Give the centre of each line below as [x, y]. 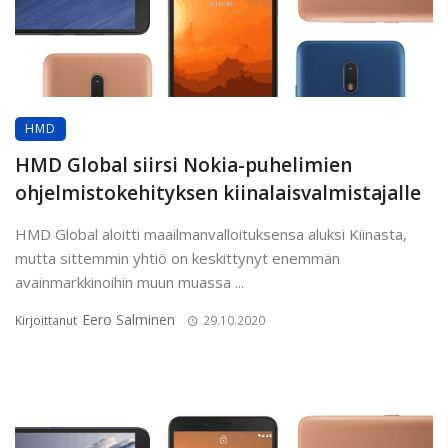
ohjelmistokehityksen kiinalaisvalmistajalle [218, 193]
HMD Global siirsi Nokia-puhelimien [183, 165]
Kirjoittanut [47, 321]
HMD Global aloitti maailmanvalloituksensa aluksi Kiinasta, [211, 234]
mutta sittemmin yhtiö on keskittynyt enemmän [177, 258]
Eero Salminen [128, 320]
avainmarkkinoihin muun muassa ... [129, 282]
